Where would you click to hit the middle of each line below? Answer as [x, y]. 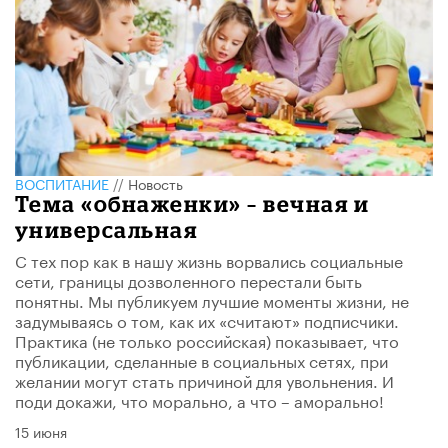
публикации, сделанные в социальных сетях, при [201, 359]
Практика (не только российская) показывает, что [207, 339]
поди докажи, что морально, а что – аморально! [199, 399]
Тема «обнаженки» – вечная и [192, 203]
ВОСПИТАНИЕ [62, 182]
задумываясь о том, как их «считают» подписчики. [207, 319]
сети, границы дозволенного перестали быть [188, 279]
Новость [155, 182]
